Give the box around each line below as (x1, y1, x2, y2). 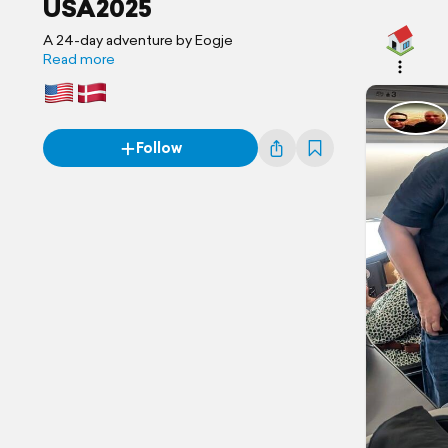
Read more (43, 49, 115, 69)
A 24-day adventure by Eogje (43, 30, 233, 50)
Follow (135, 138, 182, 158)
